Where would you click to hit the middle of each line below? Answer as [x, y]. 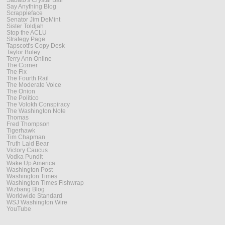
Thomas [18, 118]
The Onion [21, 91]
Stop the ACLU [27, 33]
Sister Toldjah [25, 26]
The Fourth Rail [28, 78]
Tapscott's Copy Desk [36, 46]
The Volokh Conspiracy [38, 104]
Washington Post [30, 170]
